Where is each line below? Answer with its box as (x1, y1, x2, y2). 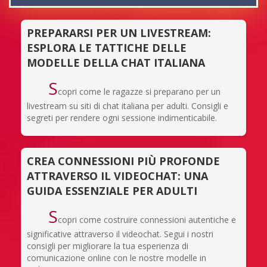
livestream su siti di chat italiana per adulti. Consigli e (27, 100, 228, 111)
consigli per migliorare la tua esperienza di (27, 240, 188, 252)
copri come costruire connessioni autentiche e (57, 213, 236, 225)
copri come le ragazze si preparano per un (57, 85, 221, 97)
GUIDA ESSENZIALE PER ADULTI (27, 183, 197, 198)
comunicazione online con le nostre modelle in (27, 252, 206, 263)
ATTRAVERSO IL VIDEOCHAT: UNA (27, 168, 208, 183)
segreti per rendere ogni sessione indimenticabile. (27, 111, 217, 123)
